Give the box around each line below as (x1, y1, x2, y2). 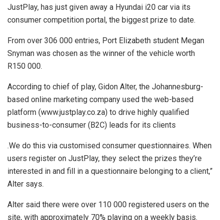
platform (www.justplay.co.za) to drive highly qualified (7, 108, 189, 117)
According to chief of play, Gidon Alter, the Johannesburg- (7, 82, 203, 92)
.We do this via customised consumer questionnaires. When (7, 141, 212, 151)
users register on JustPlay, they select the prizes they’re (7, 154, 202, 164)
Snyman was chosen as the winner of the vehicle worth (7, 49, 195, 58)
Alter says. (7, 179, 44, 189)
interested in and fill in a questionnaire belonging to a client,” (7, 166, 213, 176)
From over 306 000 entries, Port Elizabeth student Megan (7, 36, 204, 46)
